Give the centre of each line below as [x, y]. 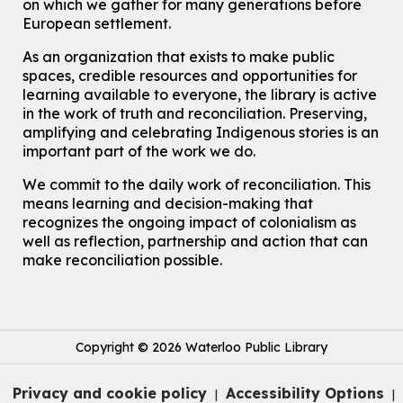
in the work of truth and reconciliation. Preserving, [195, 114]
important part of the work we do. [139, 152]
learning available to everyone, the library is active [200, 95]
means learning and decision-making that [168, 204]
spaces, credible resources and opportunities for [190, 76]
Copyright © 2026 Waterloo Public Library [201, 348]
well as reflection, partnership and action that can [196, 242]
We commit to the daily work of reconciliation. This [197, 185]
